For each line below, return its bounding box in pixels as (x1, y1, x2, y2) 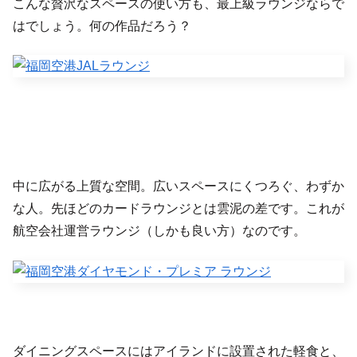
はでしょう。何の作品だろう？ (13, 18, 191, 33)
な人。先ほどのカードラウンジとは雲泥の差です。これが (13, 202, 344, 216)
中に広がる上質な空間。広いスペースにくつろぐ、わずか (13, 179, 344, 194)
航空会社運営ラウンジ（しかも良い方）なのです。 (13, 224, 306, 238)
